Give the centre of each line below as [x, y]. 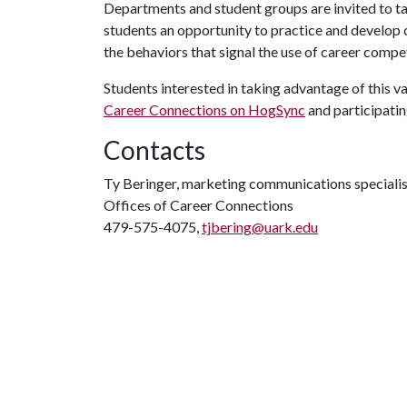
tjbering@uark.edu [260, 227]
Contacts [154, 150]
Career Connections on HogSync [204, 109]
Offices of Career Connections [199, 205]
